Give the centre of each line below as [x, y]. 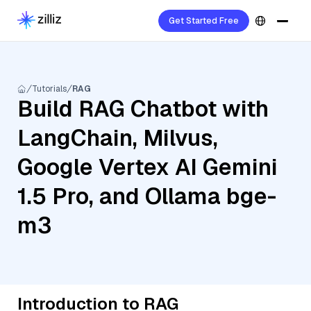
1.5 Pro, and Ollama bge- [147, 196]
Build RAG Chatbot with [143, 109]
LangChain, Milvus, [118, 138]
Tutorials [49, 89]
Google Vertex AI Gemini [148, 167]
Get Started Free [204, 21]
